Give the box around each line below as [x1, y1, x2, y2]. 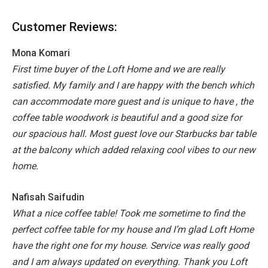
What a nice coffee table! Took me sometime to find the [12, 207, 245, 219]
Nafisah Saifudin [12, 191, 84, 203]
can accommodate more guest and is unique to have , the [12, 96, 253, 108]
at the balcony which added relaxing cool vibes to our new [12, 144, 255, 156]
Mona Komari [12, 47, 70, 59]
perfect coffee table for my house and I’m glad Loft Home [12, 223, 254, 235]
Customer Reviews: [12, 19, 117, 34]
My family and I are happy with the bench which [53, 80, 254, 92]
